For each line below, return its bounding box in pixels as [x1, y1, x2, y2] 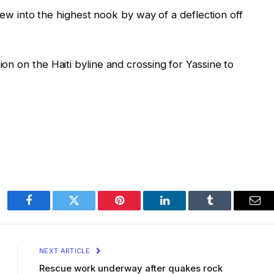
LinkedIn [163, 204, 204, 215]
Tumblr [209, 204, 242, 215]
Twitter [73, 204, 105, 215]
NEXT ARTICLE [39, 246, 92, 255]
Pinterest [118, 204, 157, 215]
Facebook [28, 204, 71, 215]
